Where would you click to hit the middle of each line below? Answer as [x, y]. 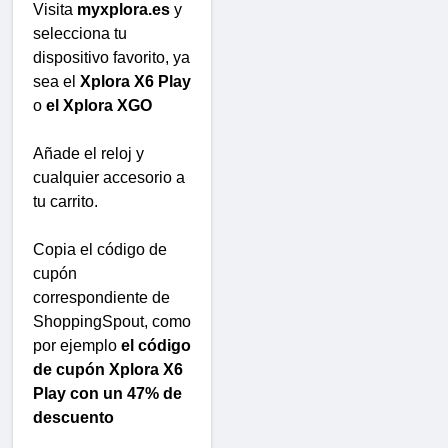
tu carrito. [65, 202]
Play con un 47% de [107, 394]
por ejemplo [77, 346]
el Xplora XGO [99, 106]
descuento [73, 418]
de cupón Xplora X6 [108, 370]
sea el [56, 82]
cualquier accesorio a [109, 178]
